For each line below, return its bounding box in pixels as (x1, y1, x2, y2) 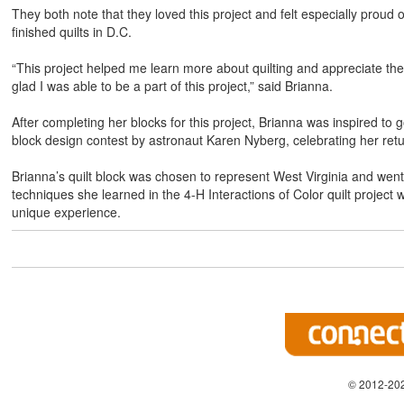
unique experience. (11, 202, 121, 221)
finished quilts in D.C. (11, 22, 132, 41)
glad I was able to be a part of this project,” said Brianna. (11, 76, 333, 95)
